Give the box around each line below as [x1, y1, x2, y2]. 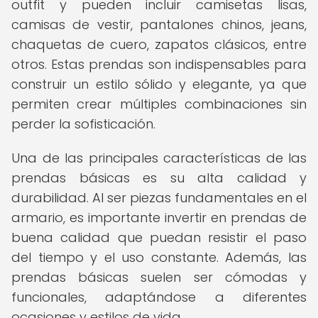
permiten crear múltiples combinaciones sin [11, 95, 307, 113]
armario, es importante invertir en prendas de [11, 209, 307, 226]
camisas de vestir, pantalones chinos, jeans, [11, 16, 307, 33]
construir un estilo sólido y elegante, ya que [11, 75, 307, 93]
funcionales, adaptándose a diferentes [11, 288, 307, 306]
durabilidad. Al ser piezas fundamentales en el [11, 189, 307, 207]
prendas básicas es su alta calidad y [11, 169, 307, 187]
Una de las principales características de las [11, 149, 307, 167]
